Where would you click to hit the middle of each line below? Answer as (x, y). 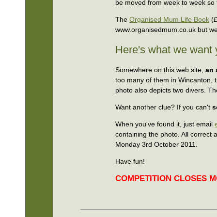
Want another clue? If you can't (163, 107)
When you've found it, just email (165, 124)
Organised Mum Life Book (170, 19)
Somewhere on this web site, (161, 70)
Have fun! (130, 162)
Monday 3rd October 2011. (157, 145)
